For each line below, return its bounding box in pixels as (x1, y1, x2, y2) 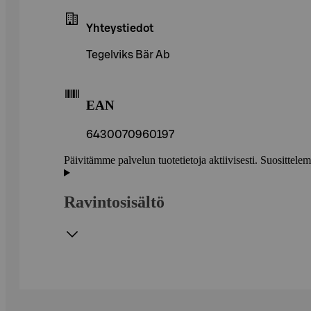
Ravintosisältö (64, 193, 165, 212)
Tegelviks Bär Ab (86, 49, 170, 60)
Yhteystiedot (86, 22, 153, 34)
